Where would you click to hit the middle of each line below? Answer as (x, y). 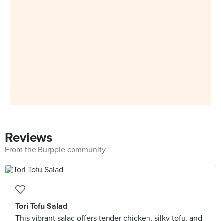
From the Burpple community (55, 150)
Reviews (29, 137)
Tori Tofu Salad (41, 206)
